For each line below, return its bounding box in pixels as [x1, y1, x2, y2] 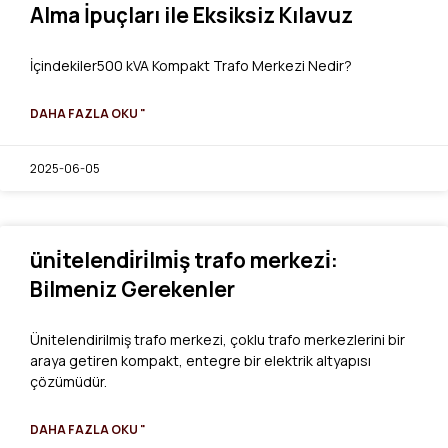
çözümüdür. [30, 371, 107, 391]
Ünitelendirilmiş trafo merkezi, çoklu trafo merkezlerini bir [30, 329, 405, 349]
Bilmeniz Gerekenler [30, 274, 235, 303]
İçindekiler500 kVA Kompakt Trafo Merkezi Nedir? [30, 55, 352, 75]
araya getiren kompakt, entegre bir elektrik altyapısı [30, 350, 371, 370]
